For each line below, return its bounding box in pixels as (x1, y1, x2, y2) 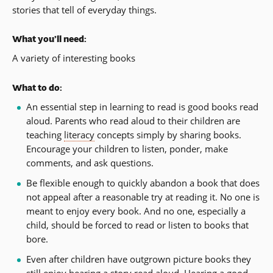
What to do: (12, 80, 62, 94)
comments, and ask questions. (26, 156, 154, 169)
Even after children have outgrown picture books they (26, 252, 251, 265)
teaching (26, 128, 64, 141)
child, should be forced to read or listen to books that (26, 218, 249, 231)
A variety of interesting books (12, 52, 135, 65)
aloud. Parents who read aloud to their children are (26, 114, 240, 127)
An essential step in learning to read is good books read (26, 100, 258, 113)
